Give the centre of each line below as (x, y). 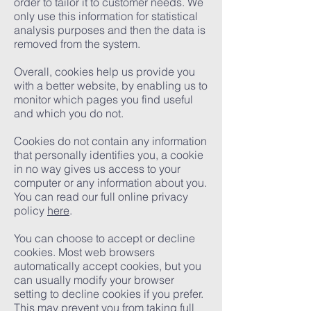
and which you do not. (69, 113)
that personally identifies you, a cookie (109, 155)
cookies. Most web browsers (84, 252)
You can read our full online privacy (101, 196)
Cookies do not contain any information (110, 141)
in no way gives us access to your (97, 169)
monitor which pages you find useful (103, 99)
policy (31, 210)
